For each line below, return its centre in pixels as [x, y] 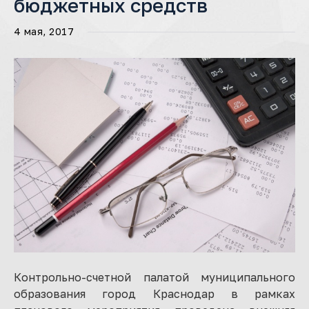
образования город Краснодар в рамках [154, 293]
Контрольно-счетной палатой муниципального [154, 277]
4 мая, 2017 [44, 31]
